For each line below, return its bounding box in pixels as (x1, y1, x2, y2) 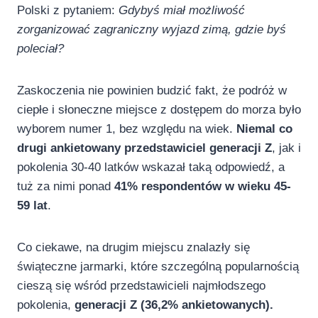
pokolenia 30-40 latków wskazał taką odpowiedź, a (17, 160, 285, 174)
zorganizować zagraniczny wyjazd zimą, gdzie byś (17, 22, 286, 36)
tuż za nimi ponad (17, 179, 114, 193)
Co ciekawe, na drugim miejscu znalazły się (17, 240, 250, 254)
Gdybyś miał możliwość (119, 3, 245, 17)
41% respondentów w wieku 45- (114, 179, 291, 193)
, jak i (272, 141, 301, 155)
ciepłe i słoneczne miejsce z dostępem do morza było (17, 102, 301, 116)
